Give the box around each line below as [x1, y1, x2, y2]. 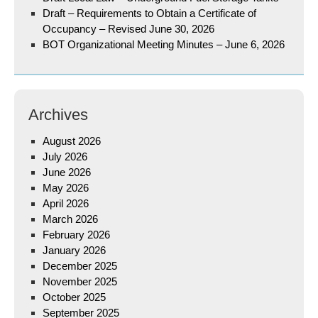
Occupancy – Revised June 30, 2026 [43, 23, 214, 35]
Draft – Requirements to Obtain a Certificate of [43, 7, 256, 19]
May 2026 [43, 182, 89, 194]
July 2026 [43, 150, 87, 163]
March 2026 [43, 213, 98, 225]
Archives [28, 106, 88, 124]
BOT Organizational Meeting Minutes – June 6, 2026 [43, 38, 285, 50]
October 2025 [43, 291, 106, 303]
